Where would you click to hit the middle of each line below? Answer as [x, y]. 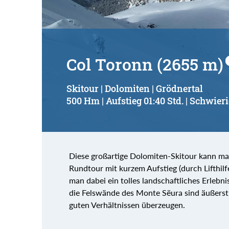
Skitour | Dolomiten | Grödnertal [135, 88]
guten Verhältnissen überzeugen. [127, 204]
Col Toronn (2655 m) [145, 64]
